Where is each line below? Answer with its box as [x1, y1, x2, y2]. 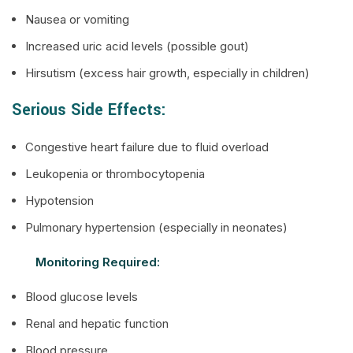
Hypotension [25, 193, 94, 208]
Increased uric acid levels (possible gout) [25, 39, 249, 54]
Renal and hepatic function [25, 316, 169, 331]
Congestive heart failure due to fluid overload [25, 139, 269, 154]
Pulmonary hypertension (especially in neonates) [25, 220, 288, 235]
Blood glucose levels [25, 289, 138, 304]
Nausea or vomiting [25, 12, 129, 27]
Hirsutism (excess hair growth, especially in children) [25, 65, 310, 80]
